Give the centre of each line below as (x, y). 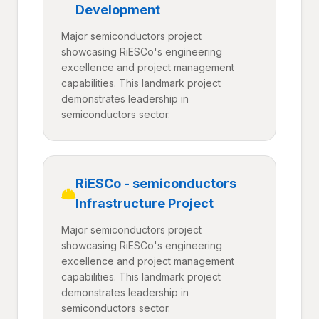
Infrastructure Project (145, 203)
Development (118, 10)
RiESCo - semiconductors (156, 183)
